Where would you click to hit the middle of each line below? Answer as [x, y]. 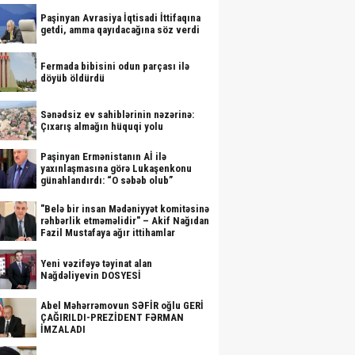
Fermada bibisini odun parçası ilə [115, 66]
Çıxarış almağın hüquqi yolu [102, 126]
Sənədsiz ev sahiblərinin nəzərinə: [117, 115]
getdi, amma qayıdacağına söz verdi [120, 30]
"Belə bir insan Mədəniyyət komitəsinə [125, 209]
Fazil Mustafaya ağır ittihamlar [108, 233]
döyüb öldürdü [73, 78]
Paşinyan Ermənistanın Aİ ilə [103, 157]
